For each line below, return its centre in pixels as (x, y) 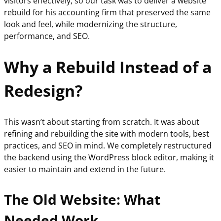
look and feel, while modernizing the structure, (91, 24)
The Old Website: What (82, 199)
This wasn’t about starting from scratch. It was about (102, 122)
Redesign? (43, 90)
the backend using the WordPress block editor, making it (109, 157)
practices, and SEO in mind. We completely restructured (108, 145)
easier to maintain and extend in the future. (85, 169)
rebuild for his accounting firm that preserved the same (107, 13)
